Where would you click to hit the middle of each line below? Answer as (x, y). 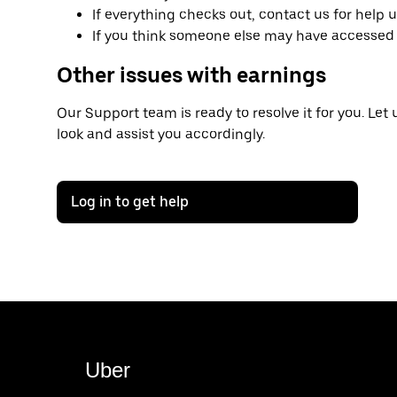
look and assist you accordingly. (161, 135)
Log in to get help (130, 202)
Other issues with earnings (191, 74)
